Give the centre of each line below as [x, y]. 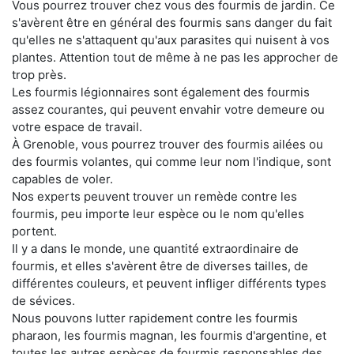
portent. [34, 232]
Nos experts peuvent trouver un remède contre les [154, 197]
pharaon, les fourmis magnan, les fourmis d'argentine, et [169, 336]
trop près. [39, 75]
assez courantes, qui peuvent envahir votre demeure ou [168, 110]
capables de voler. [62, 179]
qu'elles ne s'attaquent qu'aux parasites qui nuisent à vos [171, 40]
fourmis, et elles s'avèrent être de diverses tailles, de [160, 266]
